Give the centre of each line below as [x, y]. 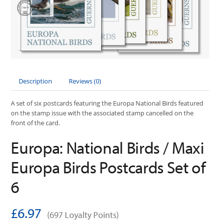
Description [36, 81]
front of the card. [36, 123]
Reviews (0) [85, 81]
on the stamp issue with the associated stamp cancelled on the [102, 113]
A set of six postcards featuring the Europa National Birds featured [107, 103]
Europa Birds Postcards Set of [108, 167]
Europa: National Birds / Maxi [108, 148]
